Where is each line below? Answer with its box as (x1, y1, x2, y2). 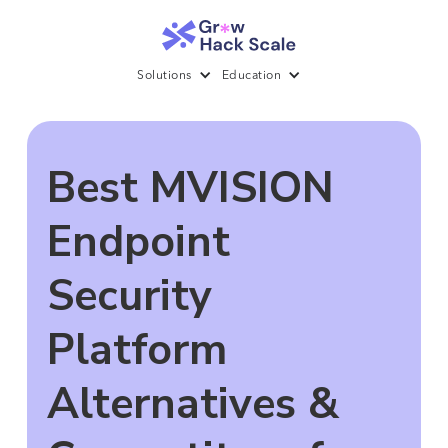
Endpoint (46, 213, 230, 272)
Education (221, 70, 281, 83)
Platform (46, 321, 227, 380)
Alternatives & (46, 375, 339, 434)
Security (46, 267, 212, 326)
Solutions (137, 70, 192, 83)
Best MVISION (46, 159, 334, 218)
